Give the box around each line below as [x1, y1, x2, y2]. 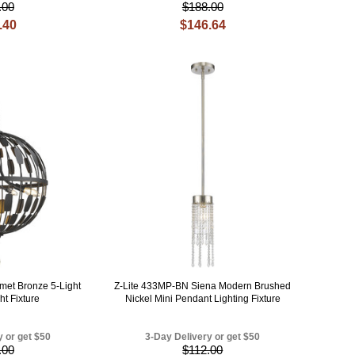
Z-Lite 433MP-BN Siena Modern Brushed [114, 281, 292, 292]
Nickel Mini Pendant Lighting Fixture [124, 293, 281, 305]
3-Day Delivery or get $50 [145, 331, 261, 343]
